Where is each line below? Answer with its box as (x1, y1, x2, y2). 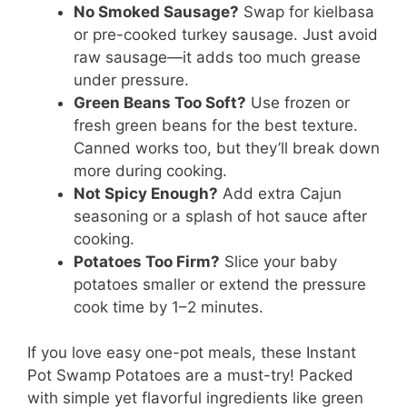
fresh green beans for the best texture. (74, 115, 358, 134)
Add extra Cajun (218, 184, 342, 203)
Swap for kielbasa (239, 2, 374, 21)
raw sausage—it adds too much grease (74, 47, 361, 66)
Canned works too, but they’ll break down (74, 138, 380, 157)
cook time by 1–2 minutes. (74, 297, 263, 316)
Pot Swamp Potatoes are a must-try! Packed (27, 366, 353, 385)
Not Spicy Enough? (74, 184, 218, 203)
